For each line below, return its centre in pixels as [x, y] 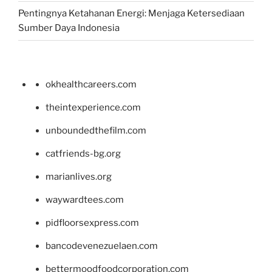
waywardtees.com [85, 199]
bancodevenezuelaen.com [102, 246]
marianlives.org [79, 176]
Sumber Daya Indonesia [69, 28]
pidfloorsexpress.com [92, 223]
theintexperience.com [93, 107]
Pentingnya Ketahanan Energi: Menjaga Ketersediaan [131, 14]
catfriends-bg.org [83, 153]
